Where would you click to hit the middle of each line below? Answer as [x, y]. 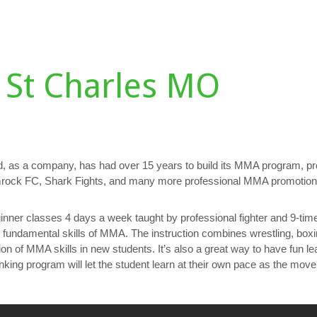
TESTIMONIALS [74, 36]
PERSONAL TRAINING [240, 36]
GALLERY [150, 36]
